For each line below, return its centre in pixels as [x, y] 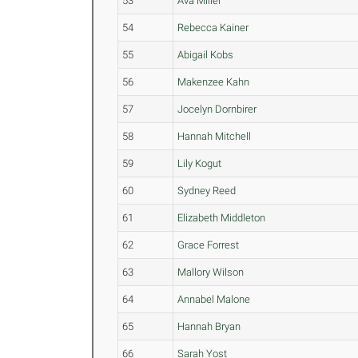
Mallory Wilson [211, 272]
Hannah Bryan [209, 326]
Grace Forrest [209, 245]
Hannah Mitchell [215, 136]
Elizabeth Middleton [222, 218]
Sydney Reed [207, 191]
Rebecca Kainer [213, 28]
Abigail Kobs [206, 55]
